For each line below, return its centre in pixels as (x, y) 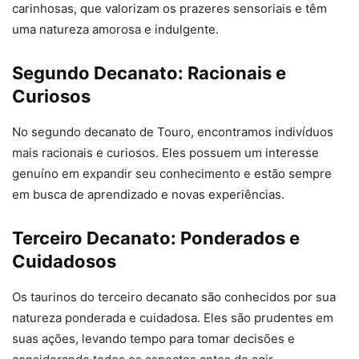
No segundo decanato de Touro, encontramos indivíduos (173, 132)
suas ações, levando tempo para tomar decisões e (153, 339)
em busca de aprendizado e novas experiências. (148, 195)
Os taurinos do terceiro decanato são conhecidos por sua (174, 297)
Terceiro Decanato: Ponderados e (156, 238)
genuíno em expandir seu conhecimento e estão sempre (172, 174)
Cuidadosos (64, 262)
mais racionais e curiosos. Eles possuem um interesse (165, 153)
